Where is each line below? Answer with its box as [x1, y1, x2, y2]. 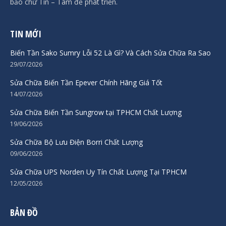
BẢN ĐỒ [10, 206, 38, 218]
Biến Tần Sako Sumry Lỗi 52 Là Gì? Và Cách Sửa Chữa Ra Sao [10, 47, 211, 58]
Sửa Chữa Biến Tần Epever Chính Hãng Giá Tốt [10, 77, 162, 87]
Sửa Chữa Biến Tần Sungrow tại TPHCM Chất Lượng [10, 107, 182, 117]
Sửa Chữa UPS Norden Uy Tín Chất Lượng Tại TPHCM [10, 166, 187, 177]
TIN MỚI [10, 27, 41, 40]
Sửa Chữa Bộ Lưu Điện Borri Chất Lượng [10, 137, 143, 147]
